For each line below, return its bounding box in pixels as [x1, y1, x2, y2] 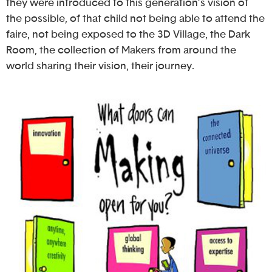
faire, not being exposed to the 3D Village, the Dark [6, 29, 250, 40]
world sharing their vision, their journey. [6, 61, 194, 72]
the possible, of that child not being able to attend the [6, 13, 265, 24]
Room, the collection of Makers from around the [6, 45, 236, 56]
